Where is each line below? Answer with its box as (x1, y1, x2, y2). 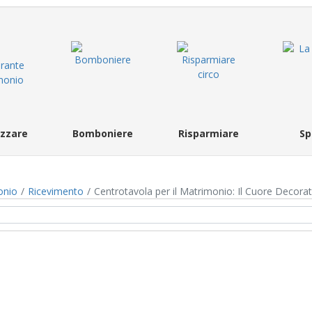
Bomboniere (72, 127, 133, 140)
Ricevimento (28, 185, 84, 198)
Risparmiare (178, 127, 239, 140)
